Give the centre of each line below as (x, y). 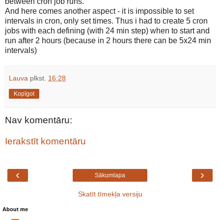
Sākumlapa (110, 175)
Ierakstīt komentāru (45, 141)
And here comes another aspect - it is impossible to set (99, 11)
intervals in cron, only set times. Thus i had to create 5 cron (106, 21)
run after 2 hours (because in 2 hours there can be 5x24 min (108, 40)
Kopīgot (24, 94)
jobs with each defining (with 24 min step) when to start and (107, 30)
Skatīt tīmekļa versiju (110, 194)
